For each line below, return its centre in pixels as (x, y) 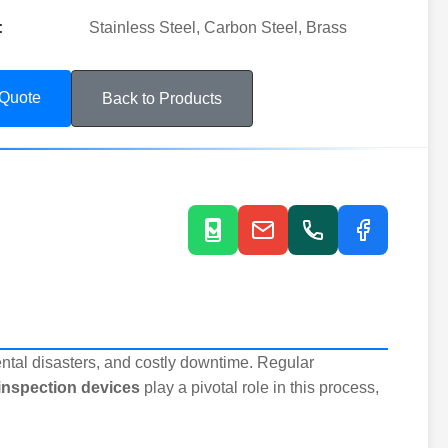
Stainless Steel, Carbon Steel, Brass (218, 27)
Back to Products (162, 98)
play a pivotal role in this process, (259, 387)
